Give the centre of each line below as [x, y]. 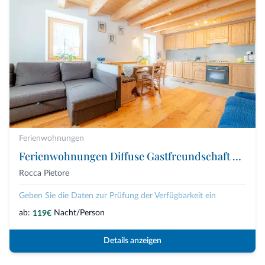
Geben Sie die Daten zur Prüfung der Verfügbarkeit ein [117, 196]
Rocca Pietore [44, 174]
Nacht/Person [79, 213]
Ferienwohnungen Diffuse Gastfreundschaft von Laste [237, 156]
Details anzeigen [132, 241]
